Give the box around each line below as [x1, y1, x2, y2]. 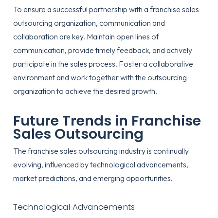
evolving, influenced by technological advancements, [13, 160, 188, 169]
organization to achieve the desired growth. [13, 86, 157, 96]
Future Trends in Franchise [13, 111, 201, 130]
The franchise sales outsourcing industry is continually [13, 146, 189, 156]
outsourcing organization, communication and [13, 18, 165, 28]
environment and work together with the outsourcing [13, 73, 187, 82]
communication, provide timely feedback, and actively [13, 45, 192, 55]
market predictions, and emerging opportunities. [13, 173, 173, 183]
